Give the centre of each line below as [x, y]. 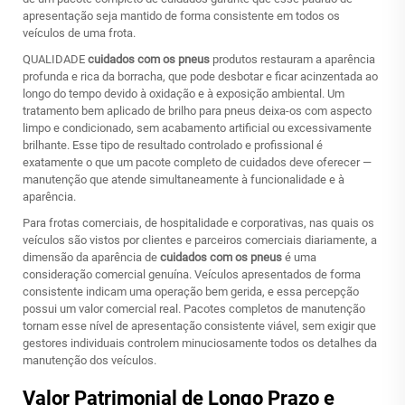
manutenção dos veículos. [89, 360]
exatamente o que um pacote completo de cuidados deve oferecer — [197, 162]
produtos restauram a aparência [294, 59]
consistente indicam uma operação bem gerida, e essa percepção [191, 292]
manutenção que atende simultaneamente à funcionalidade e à [184, 179]
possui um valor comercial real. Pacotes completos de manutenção [194, 309]
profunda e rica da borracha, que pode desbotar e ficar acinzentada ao [200, 76]
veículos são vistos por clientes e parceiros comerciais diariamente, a [200, 240]
